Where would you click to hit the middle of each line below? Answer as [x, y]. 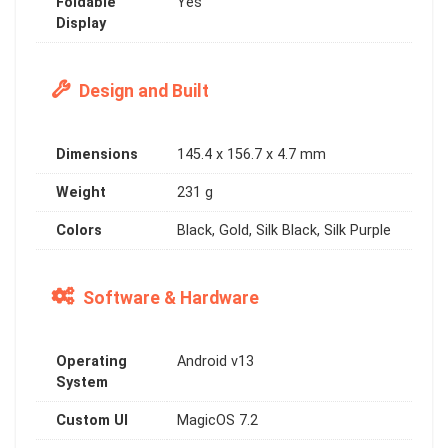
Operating [91, 361]
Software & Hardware [169, 297]
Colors [79, 230]
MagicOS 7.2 [217, 420]
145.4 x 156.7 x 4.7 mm [251, 154]
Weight [81, 192]
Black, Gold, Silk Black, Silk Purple [284, 230]
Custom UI [92, 420]
